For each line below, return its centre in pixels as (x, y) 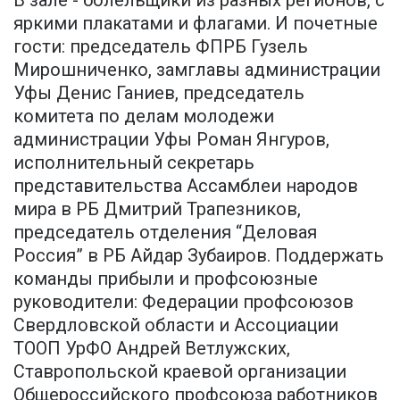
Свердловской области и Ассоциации (176, 325)
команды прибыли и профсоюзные (166, 279)
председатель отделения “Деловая (165, 233)
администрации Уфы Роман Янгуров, (171, 140)
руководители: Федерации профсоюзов (183, 302)
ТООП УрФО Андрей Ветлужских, (152, 349)
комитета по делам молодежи (144, 117)
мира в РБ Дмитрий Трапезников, (157, 209)
